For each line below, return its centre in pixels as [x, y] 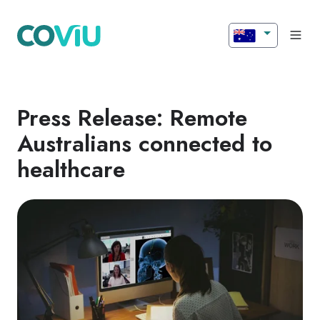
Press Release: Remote [132, 117]
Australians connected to [145, 143]
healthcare [71, 169]
